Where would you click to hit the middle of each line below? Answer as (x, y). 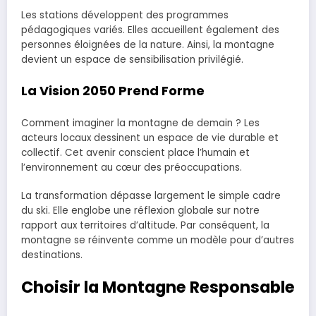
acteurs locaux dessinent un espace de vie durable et (150, 138)
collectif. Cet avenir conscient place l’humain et (135, 153)
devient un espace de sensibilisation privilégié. (132, 60)
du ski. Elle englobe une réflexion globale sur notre (140, 211)
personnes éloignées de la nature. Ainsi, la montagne (148, 45)
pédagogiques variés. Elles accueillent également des (150, 30)
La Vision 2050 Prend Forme (113, 90)
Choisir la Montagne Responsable (158, 287)
